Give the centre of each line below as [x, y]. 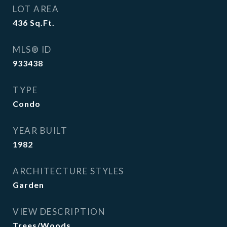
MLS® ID [32, 49]
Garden [28, 185]
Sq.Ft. [42, 23]
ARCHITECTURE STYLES [68, 171]
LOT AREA [36, 9]
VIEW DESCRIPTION [59, 212]
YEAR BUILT [40, 130]
